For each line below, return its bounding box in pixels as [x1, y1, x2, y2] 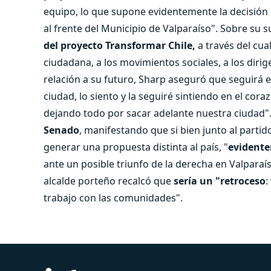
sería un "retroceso [174, 174, 266, 188]
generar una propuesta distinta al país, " [44, 140, 228, 154]
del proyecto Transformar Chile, [44, 38, 195, 52]
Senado [44, 123, 79, 137]
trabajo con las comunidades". [44, 191, 183, 204]
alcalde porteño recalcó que [44, 174, 174, 188]
